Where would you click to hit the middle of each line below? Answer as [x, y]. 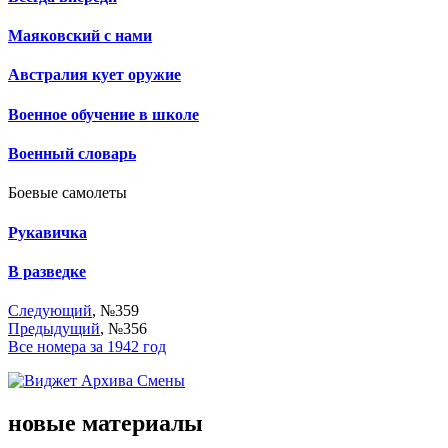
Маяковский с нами [80, 36]
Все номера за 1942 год [87, 347]
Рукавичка [47, 232]
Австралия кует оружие [94, 75]
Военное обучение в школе [103, 114]
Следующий [50, 311]
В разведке [47, 271]
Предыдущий [54, 329]
